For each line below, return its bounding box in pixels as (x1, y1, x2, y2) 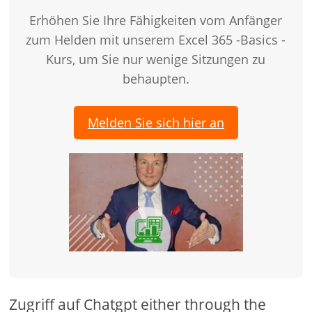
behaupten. (122, 70, 189, 88)
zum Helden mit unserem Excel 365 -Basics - (26, 31, 286, 49)
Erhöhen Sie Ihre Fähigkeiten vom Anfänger (29, 12, 283, 29)
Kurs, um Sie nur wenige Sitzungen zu (46, 51, 266, 68)
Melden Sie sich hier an (87, 114, 224, 132)
